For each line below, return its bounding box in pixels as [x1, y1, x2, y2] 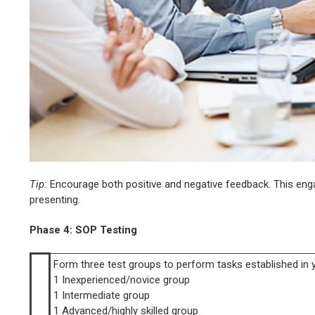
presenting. [30, 193, 80, 206]
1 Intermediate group [53, 288, 150, 302]
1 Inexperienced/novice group [53, 273, 190, 286]
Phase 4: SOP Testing [30, 223, 137, 236]
